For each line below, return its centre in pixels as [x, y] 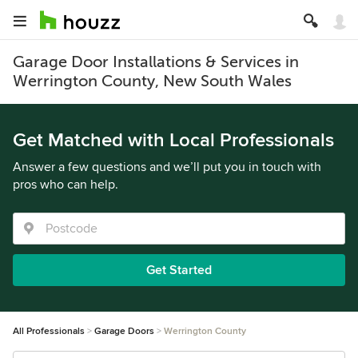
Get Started [179, 270]
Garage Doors [124, 331]
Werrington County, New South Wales [152, 81]
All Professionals [49, 331]
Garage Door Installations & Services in [156, 62]
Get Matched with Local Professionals [173, 140]
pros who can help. [66, 185]
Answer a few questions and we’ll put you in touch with [167, 167]
